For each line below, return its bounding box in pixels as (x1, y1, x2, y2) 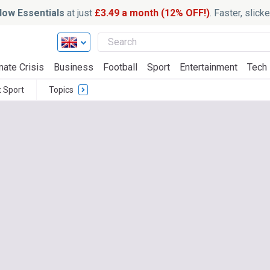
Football (103, 61, 137, 73)
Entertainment (180, 61, 237, 73)
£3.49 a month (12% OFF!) (94, 7, 210, 19)
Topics (49, 85, 74, 95)
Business (54, 61, 93, 73)
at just (64, 7, 95, 19)
